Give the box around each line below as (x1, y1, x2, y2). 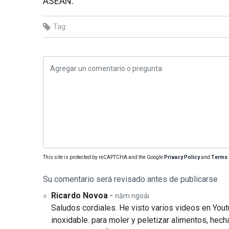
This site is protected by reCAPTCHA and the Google (43, 154, 164, 160)
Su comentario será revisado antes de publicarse (43, 174, 218, 184)
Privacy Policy (164, 154, 200, 160)
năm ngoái (115, 192, 150, 200)
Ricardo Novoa (51, 191, 108, 200)
